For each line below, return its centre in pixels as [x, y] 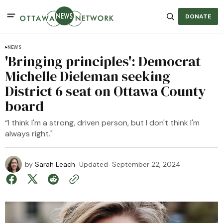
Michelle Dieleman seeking [88, 76]
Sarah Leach [55, 164]
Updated [94, 164]
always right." [29, 134]
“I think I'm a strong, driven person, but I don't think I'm [102, 123]
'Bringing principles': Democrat [103, 61]
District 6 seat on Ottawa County [106, 91]
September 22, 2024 [146, 164]
